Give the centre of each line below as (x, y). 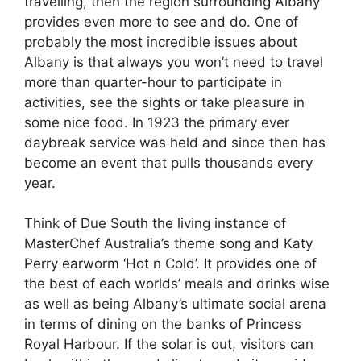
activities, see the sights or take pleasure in (164, 102)
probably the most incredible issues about (161, 41)
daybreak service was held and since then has (175, 142)
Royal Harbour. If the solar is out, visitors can (169, 344)
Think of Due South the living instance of (155, 223)
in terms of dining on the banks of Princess (163, 324)
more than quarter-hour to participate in (153, 82)
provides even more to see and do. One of (161, 21)
